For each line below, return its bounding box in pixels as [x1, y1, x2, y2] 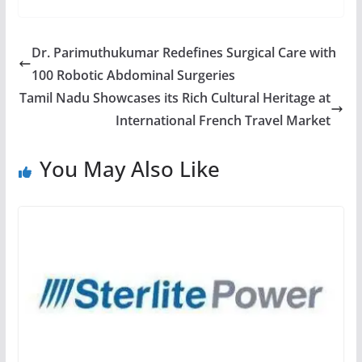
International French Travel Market [116, 111, 331, 129]
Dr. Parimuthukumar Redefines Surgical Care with [31, 43, 336, 61]
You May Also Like [39, 154, 220, 183]
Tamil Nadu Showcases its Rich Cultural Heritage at [19, 88, 331, 107]
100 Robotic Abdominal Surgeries [31, 65, 235, 84]
